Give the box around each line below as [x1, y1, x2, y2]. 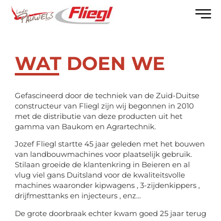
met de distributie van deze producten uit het [15, 111, 183, 121]
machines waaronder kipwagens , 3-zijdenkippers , [15, 181, 200, 190]
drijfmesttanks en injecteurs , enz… [15, 191, 141, 201]
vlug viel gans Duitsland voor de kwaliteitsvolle [15, 170, 185, 180]
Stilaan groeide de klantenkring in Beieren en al [15, 160, 190, 170]
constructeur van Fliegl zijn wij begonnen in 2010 [15, 101, 194, 110]
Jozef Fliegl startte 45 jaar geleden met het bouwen [15, 139, 205, 149]
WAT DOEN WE [15, 52, 165, 75]
